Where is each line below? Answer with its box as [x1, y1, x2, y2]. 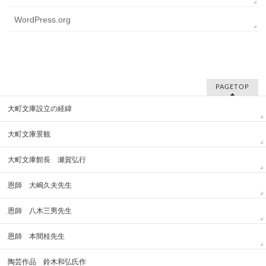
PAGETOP [215, 84, 249, 91]
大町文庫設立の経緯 [8, 104, 72, 113]
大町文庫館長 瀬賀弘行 [8, 156, 87, 164]
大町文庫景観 [8, 130, 51, 139]
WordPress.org [14, 15, 71, 25]
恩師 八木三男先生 [8, 207, 72, 216]
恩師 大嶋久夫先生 [8, 181, 72, 190]
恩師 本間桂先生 [8, 232, 65, 241]
